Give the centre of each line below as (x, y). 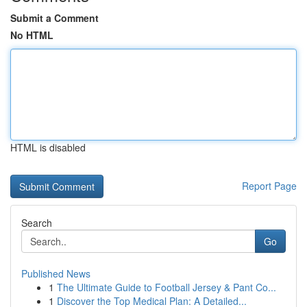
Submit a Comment (54, 18)
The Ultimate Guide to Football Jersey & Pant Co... (167, 287)
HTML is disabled (48, 147)
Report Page (269, 186)
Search (37, 223)
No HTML (32, 35)
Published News (56, 273)
